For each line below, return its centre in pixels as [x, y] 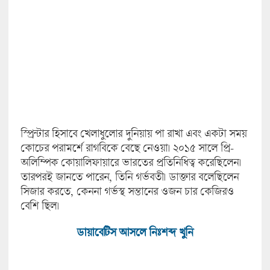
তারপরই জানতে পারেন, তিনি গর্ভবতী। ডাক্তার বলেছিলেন [129, 177]
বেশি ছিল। [39, 206]
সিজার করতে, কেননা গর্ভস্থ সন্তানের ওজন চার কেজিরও [127, 191]
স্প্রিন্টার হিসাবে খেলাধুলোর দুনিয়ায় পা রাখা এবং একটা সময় [133, 133]
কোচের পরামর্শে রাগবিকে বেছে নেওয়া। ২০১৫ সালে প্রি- [127, 148]
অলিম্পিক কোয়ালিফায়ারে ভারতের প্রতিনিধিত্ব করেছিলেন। [130, 162]
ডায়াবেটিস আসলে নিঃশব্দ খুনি [135, 232]
